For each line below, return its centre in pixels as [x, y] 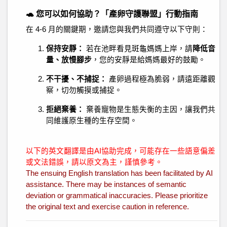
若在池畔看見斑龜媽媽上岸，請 [138, 49]
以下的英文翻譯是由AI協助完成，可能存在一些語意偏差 [121, 151]
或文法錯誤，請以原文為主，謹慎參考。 [94, 162]
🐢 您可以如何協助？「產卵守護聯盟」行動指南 [112, 14]
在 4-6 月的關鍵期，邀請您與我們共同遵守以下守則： [117, 29]
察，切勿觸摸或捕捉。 [84, 90]
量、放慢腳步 [69, 60]
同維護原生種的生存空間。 [92, 121]
